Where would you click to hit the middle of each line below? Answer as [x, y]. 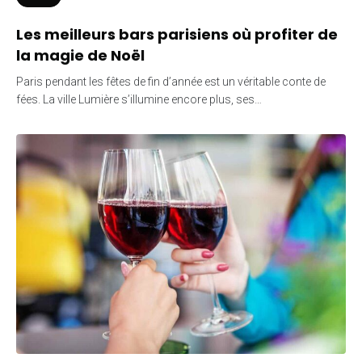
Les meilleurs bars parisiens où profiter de [177, 34]
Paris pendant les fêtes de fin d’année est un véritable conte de [171, 81]
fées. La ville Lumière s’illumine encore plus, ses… [139, 99]
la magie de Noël [80, 55]
